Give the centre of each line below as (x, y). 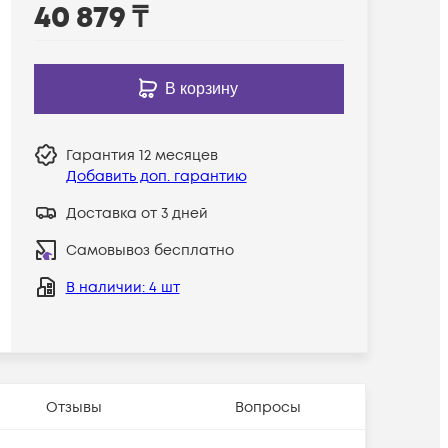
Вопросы (267, 407)
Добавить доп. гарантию (156, 176)
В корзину (202, 88)
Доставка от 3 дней (136, 213)
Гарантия (102, 155)
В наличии (103, 287)
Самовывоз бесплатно (149, 250)
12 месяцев (178, 155)
